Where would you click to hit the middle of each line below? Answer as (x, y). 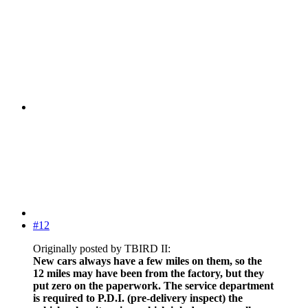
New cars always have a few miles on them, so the (147, 261)
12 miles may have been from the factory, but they (148, 274)
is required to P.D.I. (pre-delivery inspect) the (138, 298)
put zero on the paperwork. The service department (153, 286)
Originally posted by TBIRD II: (102, 249)
